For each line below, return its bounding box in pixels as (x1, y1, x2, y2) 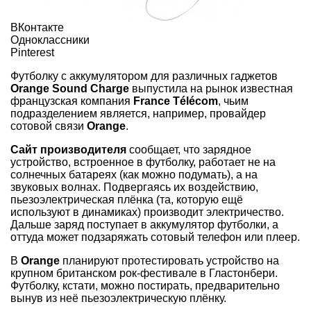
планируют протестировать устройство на (60, 254, 279, 267)
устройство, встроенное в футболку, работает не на (10, 155, 276, 168)
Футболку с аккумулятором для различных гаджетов (10, 69, 278, 82)
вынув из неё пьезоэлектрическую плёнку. (10, 292, 226, 304)
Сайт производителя (10, 143, 126, 155)
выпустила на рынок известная (129, 82, 293, 94)
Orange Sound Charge (10, 82, 129, 94)
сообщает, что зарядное (126, 143, 251, 155)
